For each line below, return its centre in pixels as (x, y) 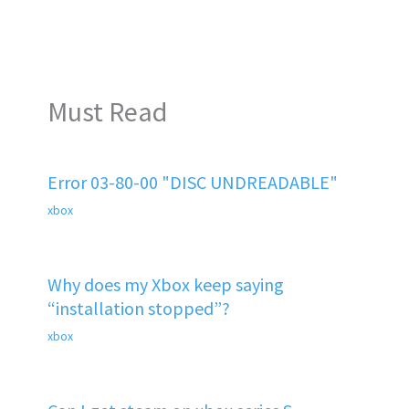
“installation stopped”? (138, 308)
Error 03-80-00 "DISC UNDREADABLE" (192, 182)
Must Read (107, 111)
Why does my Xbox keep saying (165, 284)
